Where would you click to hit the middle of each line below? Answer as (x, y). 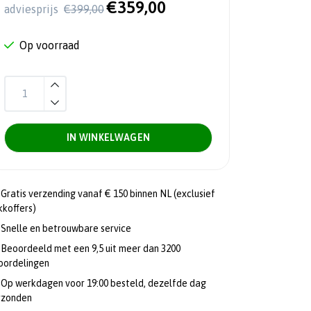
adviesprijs (33, 9)
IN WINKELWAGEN (108, 137)
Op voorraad (50, 45)
